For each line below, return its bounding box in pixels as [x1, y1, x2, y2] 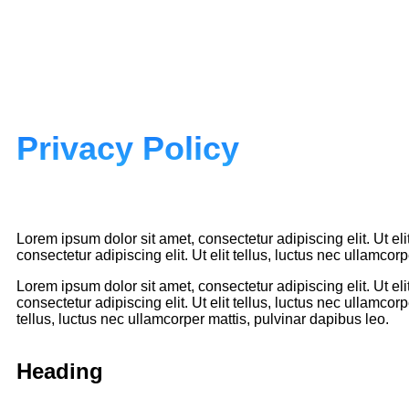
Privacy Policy [16, 130, 239, 167]
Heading [16, 359, 103, 383]
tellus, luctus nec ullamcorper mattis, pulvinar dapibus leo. [16, 311, 389, 327]
